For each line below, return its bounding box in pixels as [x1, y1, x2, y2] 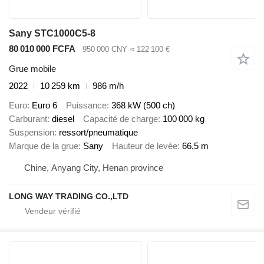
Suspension [9, 127, 54, 137]
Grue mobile [9, 64, 56, 74]
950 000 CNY [82, 44, 127, 54]
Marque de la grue [9, 140, 78, 151]
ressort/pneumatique [59, 127, 138, 137]
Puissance [66, 100, 107, 110]
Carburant [9, 113, 47, 124]
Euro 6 [32, 100, 57, 110]
